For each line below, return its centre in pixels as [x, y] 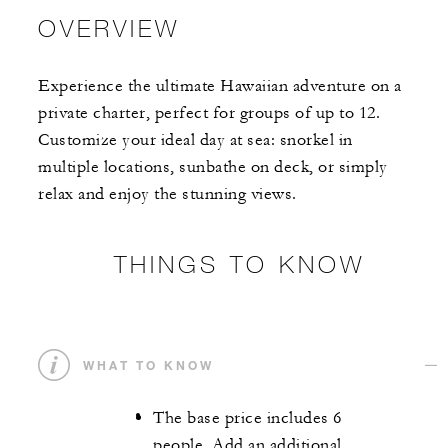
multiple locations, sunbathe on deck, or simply [213, 167]
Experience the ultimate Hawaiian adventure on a [220, 86]
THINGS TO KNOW [239, 264]
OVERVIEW [109, 28]
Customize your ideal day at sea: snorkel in [195, 140]
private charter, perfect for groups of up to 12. [209, 113]
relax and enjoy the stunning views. [167, 194]
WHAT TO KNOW [148, 365]
